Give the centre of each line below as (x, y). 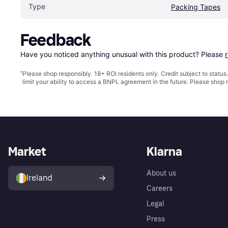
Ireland (39, 178)
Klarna (164, 151)
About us (161, 173)
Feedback (56, 40)
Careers (160, 188)
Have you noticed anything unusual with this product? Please (123, 54)
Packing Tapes (196, 7)
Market (27, 151)
